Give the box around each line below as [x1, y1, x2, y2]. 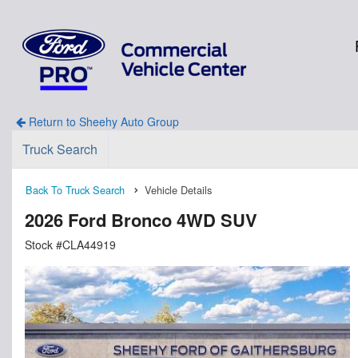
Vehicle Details [145, 181, 212, 197]
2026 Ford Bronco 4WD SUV [25, 206, 257, 233]
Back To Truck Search [26, 181, 125, 197]
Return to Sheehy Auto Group [25, 113, 179, 129]
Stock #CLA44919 [25, 236, 116, 253]
